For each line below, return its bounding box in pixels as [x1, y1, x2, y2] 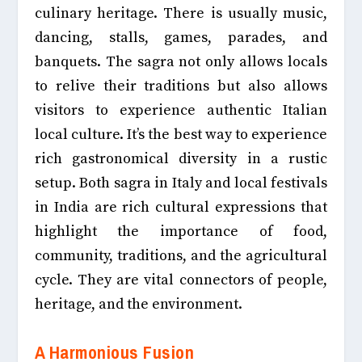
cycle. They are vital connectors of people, [34, 271, 328, 290]
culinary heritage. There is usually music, [34, 4, 328, 23]
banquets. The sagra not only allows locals [34, 53, 328, 72]
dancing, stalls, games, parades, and [34, 28, 328, 48]
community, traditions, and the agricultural [34, 246, 328, 266]
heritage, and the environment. [34, 295, 242, 314]
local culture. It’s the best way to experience [34, 125, 328, 145]
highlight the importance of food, [34, 222, 328, 242]
